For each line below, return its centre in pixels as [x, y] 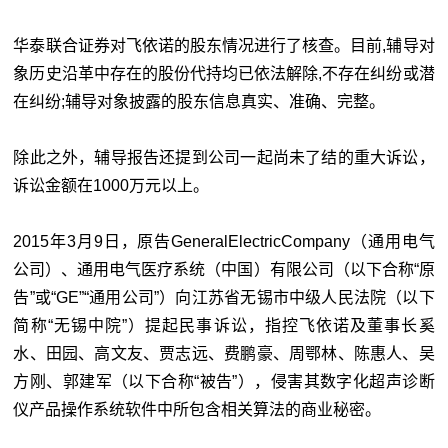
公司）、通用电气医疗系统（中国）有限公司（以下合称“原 [224, 269]
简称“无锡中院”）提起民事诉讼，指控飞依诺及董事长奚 [224, 325]
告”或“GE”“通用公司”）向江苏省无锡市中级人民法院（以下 [224, 297]
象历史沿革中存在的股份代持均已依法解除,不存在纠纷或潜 [224, 73]
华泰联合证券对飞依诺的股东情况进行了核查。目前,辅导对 [224, 45]
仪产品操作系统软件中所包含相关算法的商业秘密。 [197, 409]
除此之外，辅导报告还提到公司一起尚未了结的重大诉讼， [224, 157]
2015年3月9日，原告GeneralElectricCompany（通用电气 [224, 241]
